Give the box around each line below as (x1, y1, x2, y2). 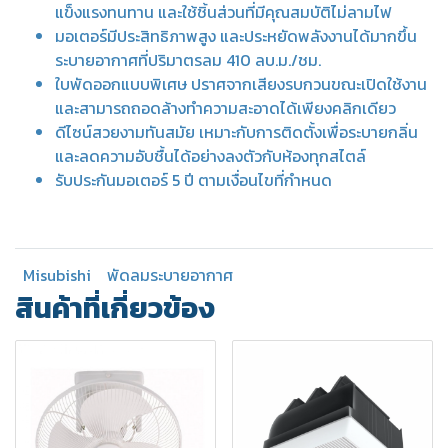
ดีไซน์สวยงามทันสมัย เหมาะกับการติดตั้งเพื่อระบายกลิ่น (55, 120, 418, 144)
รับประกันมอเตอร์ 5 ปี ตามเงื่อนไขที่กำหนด (55, 168, 332, 192)
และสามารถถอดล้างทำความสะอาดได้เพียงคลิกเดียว (55, 96, 396, 120)
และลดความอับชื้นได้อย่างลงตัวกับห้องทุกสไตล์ (55, 144, 366, 168)
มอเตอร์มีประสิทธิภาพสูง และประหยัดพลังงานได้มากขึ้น (55, 24, 417, 48)
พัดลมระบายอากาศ (107, 263, 233, 287)
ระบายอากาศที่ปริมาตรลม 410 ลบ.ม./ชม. (55, 48, 321, 72)
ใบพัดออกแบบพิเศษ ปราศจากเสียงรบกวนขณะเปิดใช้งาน (55, 72, 427, 96)
